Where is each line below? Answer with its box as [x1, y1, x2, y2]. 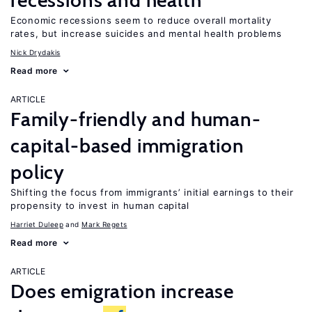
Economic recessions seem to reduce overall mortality [10, 15, 272, 26]
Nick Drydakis [10, 48, 61, 56]
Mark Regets [81, 220, 127, 228]
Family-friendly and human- [10, 107, 261, 131]
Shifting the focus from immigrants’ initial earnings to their [10, 187, 294, 198]
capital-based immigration [10, 134, 244, 157]
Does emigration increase [10, 279, 235, 303]
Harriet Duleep [10, 220, 63, 228]
